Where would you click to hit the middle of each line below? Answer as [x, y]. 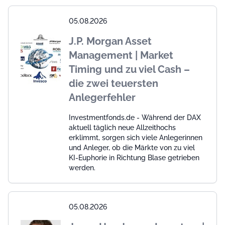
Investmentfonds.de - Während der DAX [135, 117]
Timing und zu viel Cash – [129, 69]
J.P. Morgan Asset [110, 41]
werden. [82, 167]
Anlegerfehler [102, 97]
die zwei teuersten [114, 83]
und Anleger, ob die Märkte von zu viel [132, 147]
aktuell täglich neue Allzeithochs [122, 127]
